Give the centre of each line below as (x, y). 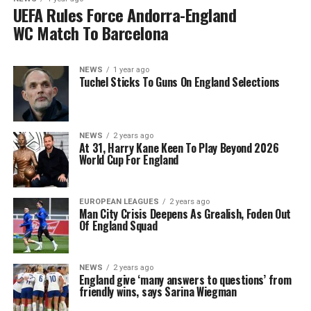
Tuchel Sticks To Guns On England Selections (179, 82)
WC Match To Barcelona (91, 33)
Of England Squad (118, 226)
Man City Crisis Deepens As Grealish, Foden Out (185, 214)
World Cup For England (128, 160)
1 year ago (131, 70)
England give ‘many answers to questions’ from (185, 280)
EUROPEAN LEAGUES (119, 202)
